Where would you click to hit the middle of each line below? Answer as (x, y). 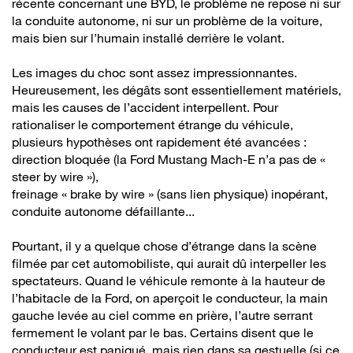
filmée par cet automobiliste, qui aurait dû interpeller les (169, 263)
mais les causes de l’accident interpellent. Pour (145, 107)
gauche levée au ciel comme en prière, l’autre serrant (162, 315)
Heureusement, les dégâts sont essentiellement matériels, (176, 89)
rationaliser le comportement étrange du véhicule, (152, 124)
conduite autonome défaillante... (103, 211)
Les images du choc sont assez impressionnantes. (154, 72)
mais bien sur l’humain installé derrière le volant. (148, 37)
